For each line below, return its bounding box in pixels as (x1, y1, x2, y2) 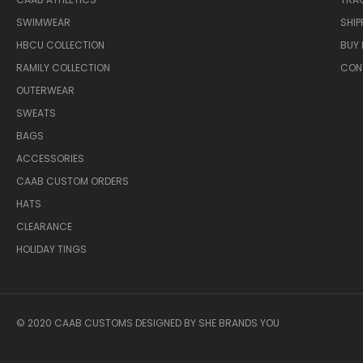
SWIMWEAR (16, 15, 71, 30)
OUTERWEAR (16, 83, 75, 98)
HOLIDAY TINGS (16, 242, 88, 257)
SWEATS (16, 106, 57, 121)
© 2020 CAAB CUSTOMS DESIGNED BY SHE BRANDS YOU (16, 316, 280, 331)
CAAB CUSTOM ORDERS (16, 174, 130, 189)
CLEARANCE (16, 220, 73, 234)
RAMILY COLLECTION (16, 61, 111, 75)
